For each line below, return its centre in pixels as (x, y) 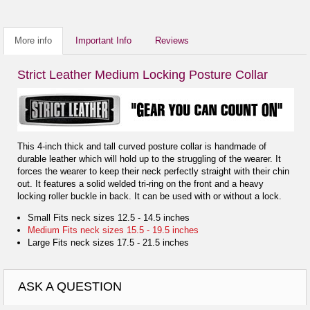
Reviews (172, 40)
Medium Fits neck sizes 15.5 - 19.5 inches (113, 230)
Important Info (103, 40)
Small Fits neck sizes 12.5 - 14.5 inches (109, 217)
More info (33, 40)
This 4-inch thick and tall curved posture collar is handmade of (142, 146)
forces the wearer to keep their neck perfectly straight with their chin (153, 171)
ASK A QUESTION (70, 286)
